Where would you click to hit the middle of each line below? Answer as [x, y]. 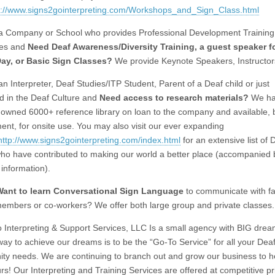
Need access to [133, 97]
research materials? [207, 97]
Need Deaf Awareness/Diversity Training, [114, 46]
